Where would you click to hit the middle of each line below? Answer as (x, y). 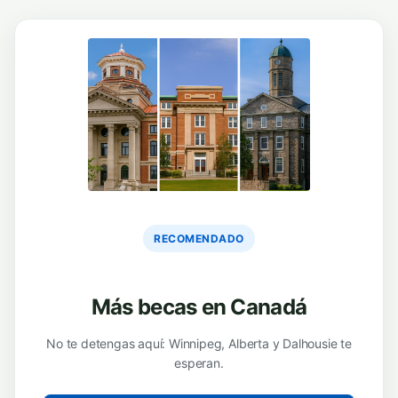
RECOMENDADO (199, 239)
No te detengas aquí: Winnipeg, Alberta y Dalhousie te (199, 344)
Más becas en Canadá (199, 307)
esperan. (199, 363)
